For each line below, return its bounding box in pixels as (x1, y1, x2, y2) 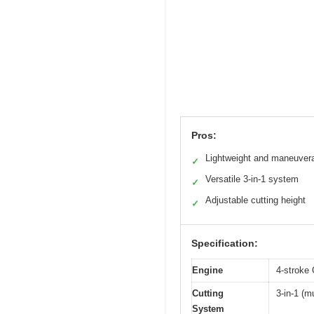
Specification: (191, 238, 258, 250)
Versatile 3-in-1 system (205, 174, 299, 185)
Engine (192, 265, 223, 276)
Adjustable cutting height (205, 195, 306, 206)
